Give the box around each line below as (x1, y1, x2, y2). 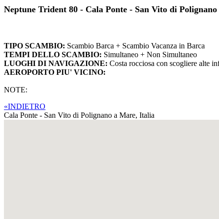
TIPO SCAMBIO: (4, 41, 67, 50)
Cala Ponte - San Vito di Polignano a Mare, (4, 110, 139, 119)
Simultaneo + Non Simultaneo (104, 50, 197, 59)
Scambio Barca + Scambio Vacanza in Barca (67, 41, 205, 50)
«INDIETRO (4, 102, 45, 110)
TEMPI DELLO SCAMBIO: (4, 50, 104, 59)
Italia (139, 110, 154, 119)
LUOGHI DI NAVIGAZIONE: (4, 59, 109, 67)
